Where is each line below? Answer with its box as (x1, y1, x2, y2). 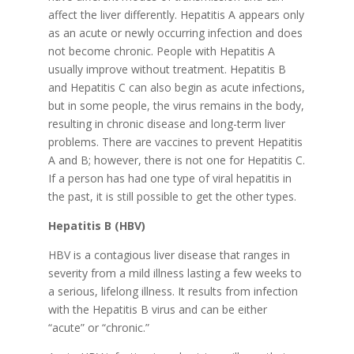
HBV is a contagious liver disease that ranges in (47, 247, 290, 262)
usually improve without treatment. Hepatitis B (47, 62, 286, 77)
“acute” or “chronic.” (47, 320, 149, 335)
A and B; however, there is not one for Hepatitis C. (47, 153, 305, 168)
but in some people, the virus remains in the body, (47, 98, 304, 113)
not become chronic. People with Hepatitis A (47, 43, 275, 58)
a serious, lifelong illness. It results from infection (47, 284, 298, 299)
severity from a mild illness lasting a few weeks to (47, 265, 302, 281)
